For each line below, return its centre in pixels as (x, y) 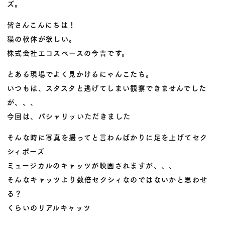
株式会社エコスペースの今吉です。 (68, 52)
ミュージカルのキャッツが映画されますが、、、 (92, 165)
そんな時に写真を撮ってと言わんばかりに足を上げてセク (107, 137)
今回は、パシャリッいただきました (69, 116)
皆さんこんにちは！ (42, 24)
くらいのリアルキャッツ (49, 207)
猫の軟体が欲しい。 (42, 38)
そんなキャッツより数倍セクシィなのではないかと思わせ (107, 179)
